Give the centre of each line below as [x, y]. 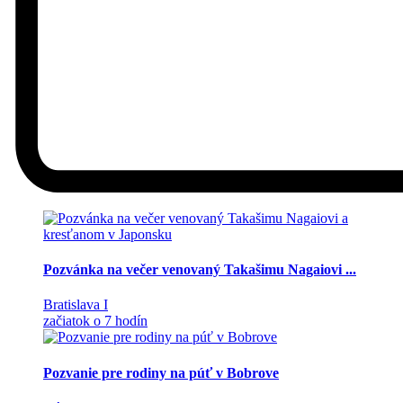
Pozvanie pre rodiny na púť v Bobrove [161, 372]
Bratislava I [76, 305]
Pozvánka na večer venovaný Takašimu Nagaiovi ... [200, 270]
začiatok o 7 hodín [95, 321]
